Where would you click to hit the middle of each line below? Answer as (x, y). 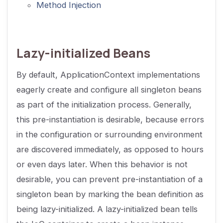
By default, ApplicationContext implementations (108, 74)
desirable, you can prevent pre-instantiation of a (109, 179)
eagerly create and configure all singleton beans (109, 89)
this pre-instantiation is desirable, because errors (110, 119)
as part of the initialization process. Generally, (104, 104)
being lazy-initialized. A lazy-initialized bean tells (107, 209)
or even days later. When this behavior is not (102, 164)
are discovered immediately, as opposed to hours (110, 149)
